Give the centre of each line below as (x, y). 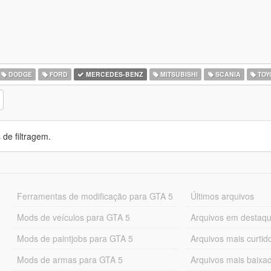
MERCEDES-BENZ (114, 74)
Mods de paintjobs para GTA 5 (75, 238)
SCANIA (227, 74)
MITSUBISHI (178, 74)
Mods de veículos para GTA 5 (73, 217)
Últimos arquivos (223, 196)
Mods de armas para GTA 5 (70, 260)
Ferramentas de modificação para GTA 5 (95, 196)
